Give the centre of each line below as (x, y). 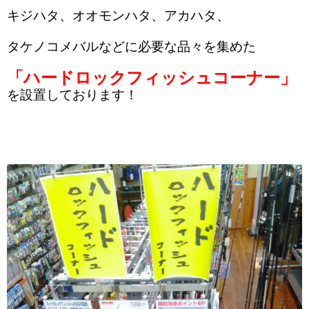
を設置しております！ (72, 94)
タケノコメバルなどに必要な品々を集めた (131, 46)
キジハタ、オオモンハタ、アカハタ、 (118, 15)
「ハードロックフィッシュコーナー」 (152, 77)
